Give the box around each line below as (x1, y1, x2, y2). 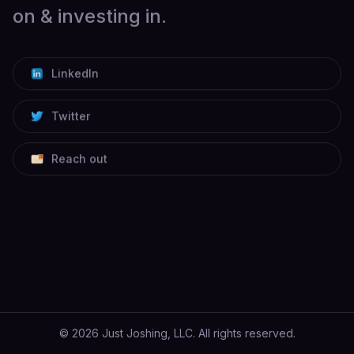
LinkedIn (51, 66, 99, 80)
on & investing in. (13, 4, 167, 28)
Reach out (51, 151, 107, 165)
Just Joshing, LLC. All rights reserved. (98, 326, 296, 340)
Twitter (51, 108, 90, 122)
